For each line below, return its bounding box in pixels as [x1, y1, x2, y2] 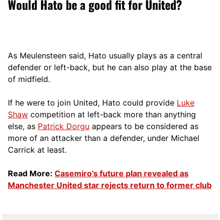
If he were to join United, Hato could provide [8, 97, 177, 108]
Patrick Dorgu [38, 121, 89, 131]
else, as [8, 121, 38, 131]
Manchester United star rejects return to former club [8, 180, 212, 190]
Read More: [8, 168, 55, 178]
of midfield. [8, 74, 50, 84]
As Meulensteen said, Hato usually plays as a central [8, 50, 202, 60]
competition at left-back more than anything [28, 109, 196, 119]
